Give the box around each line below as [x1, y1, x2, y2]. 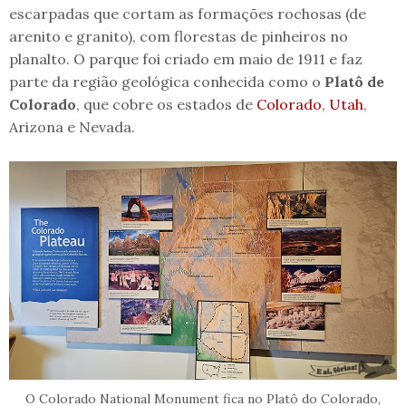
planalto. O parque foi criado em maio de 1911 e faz [9, 49, 362, 68]
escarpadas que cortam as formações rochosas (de [9, 4, 366, 23]
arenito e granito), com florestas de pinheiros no [9, 26, 348, 45]
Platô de [321, 72, 384, 91]
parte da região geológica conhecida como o [9, 72, 321, 91]
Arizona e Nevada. [9, 117, 135, 136]
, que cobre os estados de [76, 94, 256, 113]
